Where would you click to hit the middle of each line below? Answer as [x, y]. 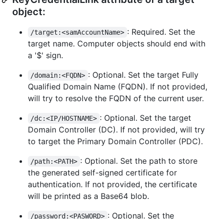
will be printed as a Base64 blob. [88, 196]
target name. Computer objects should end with [117, 43]
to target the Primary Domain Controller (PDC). [115, 141]
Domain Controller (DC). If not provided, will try [116, 129]
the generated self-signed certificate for [102, 172]
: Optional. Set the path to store [140, 161]
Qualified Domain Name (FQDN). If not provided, [118, 86]
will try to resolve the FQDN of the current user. [116, 98]
